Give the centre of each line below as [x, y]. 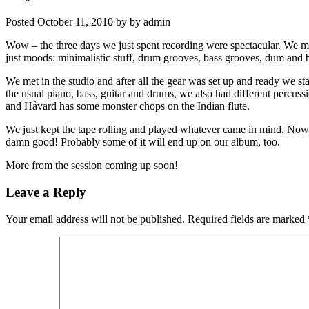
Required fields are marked [248, 219]
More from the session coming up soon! [92, 166]
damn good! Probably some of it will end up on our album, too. [143, 142]
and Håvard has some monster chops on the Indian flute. [128, 106]
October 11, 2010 [75, 22]
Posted [21, 22]
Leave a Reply [46, 192]
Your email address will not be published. [95, 219]
